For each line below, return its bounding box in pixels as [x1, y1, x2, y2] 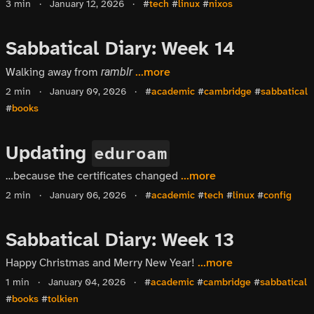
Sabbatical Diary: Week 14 [6, 36, 235, 62]
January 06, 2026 [47, 189, 126, 203]
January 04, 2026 [46, 275, 125, 289]
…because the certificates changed [6, 168, 181, 183]
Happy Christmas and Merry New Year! [6, 255, 198, 271]
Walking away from [6, 64, 101, 79]
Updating [6, 139, 92, 165]
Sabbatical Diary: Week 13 [6, 227, 234, 253]
